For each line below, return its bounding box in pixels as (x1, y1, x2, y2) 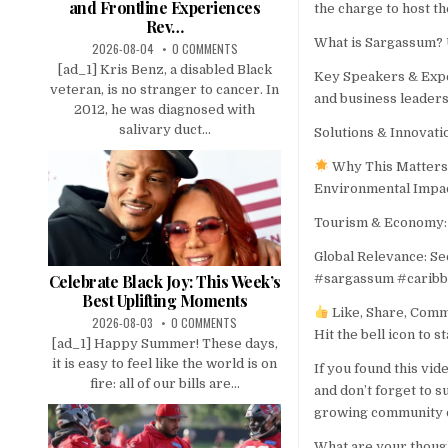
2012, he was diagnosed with (74, 102, 255, 117)
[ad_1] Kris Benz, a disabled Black (57, 62, 272, 77)
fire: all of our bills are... (89, 376, 240, 392)
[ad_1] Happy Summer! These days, (51, 336, 278, 352)
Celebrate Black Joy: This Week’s (48, 271, 281, 293)
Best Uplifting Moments (82, 290, 247, 312)
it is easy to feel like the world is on (52, 356, 277, 372)
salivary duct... (118, 122, 211, 137)
